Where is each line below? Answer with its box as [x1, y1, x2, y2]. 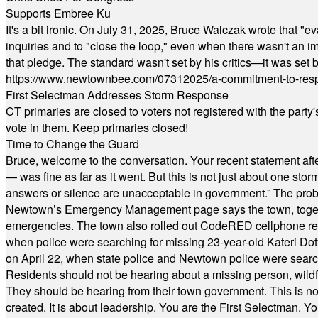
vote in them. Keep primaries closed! [6, 119, 188, 136]
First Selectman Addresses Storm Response [6, 87, 229, 103]
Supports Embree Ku [6, 5, 111, 21]
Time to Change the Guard [6, 136, 139, 152]
